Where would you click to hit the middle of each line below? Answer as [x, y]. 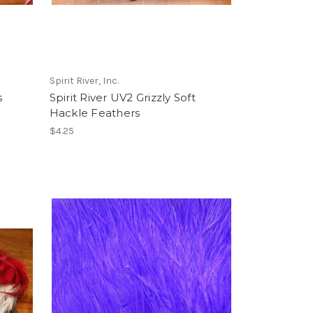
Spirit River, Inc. [84, 80]
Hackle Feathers [95, 112]
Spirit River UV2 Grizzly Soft [122, 97]
